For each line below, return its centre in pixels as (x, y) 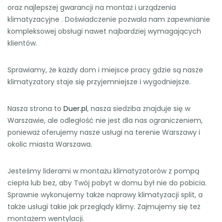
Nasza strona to (35, 108)
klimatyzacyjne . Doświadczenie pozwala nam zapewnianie (109, 19)
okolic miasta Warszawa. (50, 144)
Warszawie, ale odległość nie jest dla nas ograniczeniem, (105, 120)
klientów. (22, 43)
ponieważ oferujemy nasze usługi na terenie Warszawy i (104, 132)
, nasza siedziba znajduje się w (139, 108)
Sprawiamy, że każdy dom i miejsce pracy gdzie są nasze (105, 70)
